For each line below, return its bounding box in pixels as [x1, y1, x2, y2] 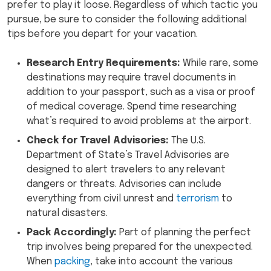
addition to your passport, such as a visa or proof [27, 87, 255, 98]
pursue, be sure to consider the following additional [7, 15, 247, 25]
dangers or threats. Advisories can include [27, 179, 221, 190]
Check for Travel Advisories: [27, 135, 171, 146]
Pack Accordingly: [27, 227, 119, 238]
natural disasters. [27, 208, 110, 219]
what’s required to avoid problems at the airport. [27, 116, 256, 127]
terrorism [176, 194, 219, 204]
